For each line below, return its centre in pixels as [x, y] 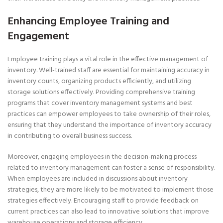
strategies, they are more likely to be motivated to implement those [111, 190]
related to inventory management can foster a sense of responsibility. [111, 168]
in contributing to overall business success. [70, 136]
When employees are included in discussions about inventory [98, 179]
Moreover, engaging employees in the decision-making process [102, 157]
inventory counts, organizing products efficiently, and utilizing [99, 81]
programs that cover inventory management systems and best [100, 103]
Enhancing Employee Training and [88, 22]
